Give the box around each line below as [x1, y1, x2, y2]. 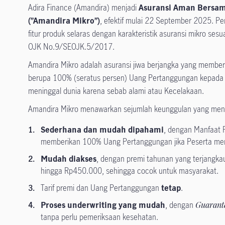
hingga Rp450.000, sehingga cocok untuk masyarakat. [41, 165, 219, 176]
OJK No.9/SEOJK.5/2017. [28, 41, 115, 52]
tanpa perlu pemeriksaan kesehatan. [41, 211, 159, 222]
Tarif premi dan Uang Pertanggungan [41, 182, 162, 193]
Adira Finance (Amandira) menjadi [28, 2, 139, 13]
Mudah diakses [41, 153, 97, 164]
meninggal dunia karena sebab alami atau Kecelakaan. [28, 85, 204, 96]
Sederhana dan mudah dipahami [41, 124, 164, 135]
